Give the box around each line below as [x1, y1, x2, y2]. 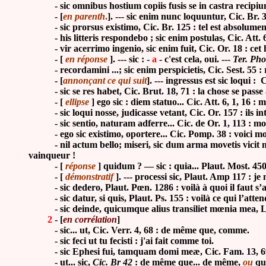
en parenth [63, 11, 105, 22]
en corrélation [63, 214, 117, 225]
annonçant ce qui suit [63, 75, 147, 86]
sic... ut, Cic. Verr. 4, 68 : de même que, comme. [60, 225, 249, 236]
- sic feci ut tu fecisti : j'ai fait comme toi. [28, 236, 214, 246]
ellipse [63, 97, 89, 107]
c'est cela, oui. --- [164, 54, 233, 65]
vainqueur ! [28, 150, 75, 161]
